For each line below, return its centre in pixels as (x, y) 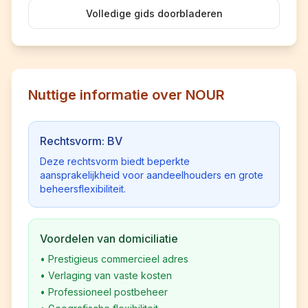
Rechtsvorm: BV (81, 141)
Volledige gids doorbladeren (154, 13)
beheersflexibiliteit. (83, 189)
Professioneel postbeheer (108, 292)
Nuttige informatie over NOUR (126, 95)
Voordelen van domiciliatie (109, 239)
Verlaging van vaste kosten (110, 275)
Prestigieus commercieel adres (118, 259)
